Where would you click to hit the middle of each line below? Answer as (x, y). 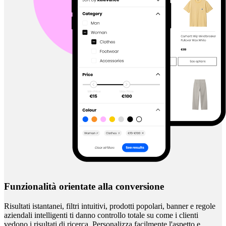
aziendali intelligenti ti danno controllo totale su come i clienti (101, 215)
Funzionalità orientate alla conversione (84, 187)
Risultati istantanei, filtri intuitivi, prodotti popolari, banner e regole (110, 206)
